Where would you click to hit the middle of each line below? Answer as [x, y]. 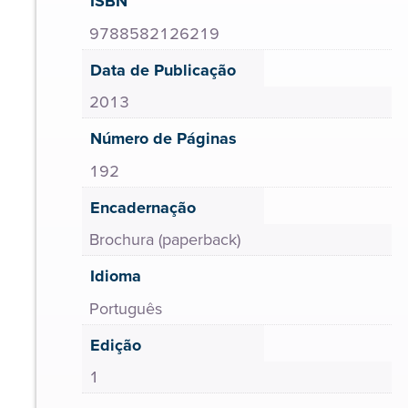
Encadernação [143, 207]
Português [126, 308]
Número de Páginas [163, 138]
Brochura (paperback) [165, 240]
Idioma [116, 276]
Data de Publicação [163, 70]
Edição [116, 345]
